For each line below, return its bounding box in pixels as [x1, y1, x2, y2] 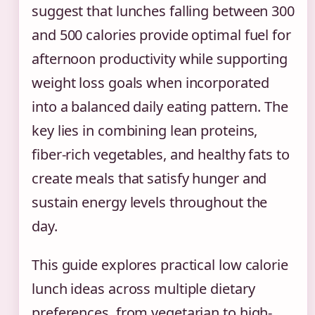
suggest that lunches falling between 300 [32, 1, 295, 21]
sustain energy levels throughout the [32, 193, 268, 212]
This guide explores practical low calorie [32, 255, 288, 275]
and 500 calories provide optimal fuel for [32, 25, 291, 45]
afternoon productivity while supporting [32, 49, 288, 69]
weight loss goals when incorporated [32, 73, 269, 93]
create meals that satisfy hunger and [32, 169, 267, 188]
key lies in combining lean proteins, [32, 121, 258, 141]
